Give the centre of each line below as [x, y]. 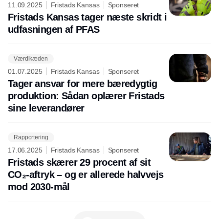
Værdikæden [31, 58]
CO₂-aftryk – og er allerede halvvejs [86, 175]
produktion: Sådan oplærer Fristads [86, 96]
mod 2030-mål [39, 187]
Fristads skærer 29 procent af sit [79, 163]
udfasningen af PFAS [54, 30]
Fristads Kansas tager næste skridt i [88, 17]
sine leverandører [46, 108]
